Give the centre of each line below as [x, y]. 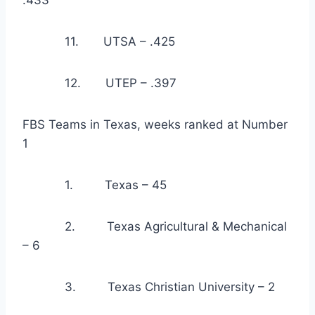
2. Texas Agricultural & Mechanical [155, 227]
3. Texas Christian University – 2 [149, 287]
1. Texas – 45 [95, 185]
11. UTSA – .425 [99, 42]
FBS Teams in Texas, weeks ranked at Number [155, 125]
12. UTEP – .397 [99, 83]
